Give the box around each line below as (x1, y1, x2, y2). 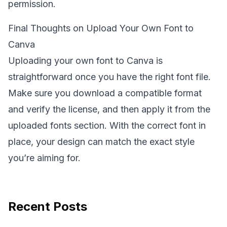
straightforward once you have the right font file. (8, 71, 211, 82)
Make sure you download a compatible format (8, 88, 202, 98)
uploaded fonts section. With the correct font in (8, 120, 206, 131)
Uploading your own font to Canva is (8, 55, 163, 66)
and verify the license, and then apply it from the (8, 104, 210, 115)
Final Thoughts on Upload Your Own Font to (8, 23, 194, 33)
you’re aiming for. (8, 153, 81, 163)
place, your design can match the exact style (8, 136, 195, 147)
